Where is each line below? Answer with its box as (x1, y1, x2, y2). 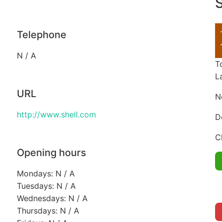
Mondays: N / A (16, 168, 75, 179)
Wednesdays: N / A (16, 193, 88, 204)
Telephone (16, 29, 66, 41)
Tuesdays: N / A (16, 181, 76, 191)
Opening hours (16, 147, 86, 159)
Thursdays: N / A (16, 206, 79, 216)
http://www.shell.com (16, 110, 96, 120)
